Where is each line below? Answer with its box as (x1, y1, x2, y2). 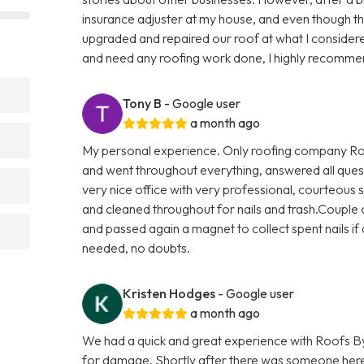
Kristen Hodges (123, 284, 216, 301)
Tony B (123, 94, 162, 111)
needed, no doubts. (82, 239, 191, 256)
